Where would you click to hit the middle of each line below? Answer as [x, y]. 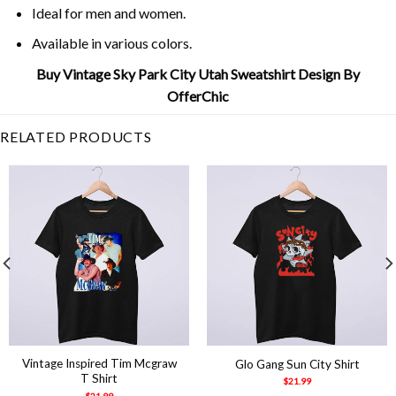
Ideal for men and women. [108, 12]
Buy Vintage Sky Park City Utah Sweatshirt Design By [198, 73]
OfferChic [198, 95]
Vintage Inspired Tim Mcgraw [99, 364]
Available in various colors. [111, 43]
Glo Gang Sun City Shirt [297, 365]
